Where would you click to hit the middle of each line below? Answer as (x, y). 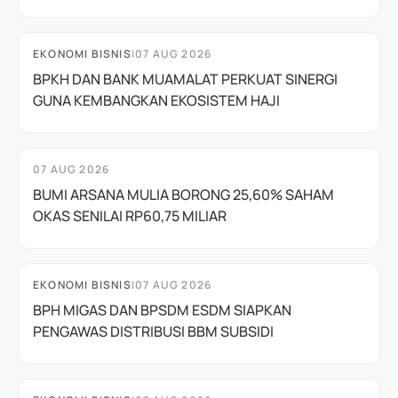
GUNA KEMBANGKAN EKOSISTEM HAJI (156, 100)
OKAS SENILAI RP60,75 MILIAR (130, 215)
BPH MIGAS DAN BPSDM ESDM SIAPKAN (162, 310)
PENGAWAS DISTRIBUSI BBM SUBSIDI (153, 331)
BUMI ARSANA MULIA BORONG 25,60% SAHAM (183, 194)
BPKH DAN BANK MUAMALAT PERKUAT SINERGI (185, 79)
